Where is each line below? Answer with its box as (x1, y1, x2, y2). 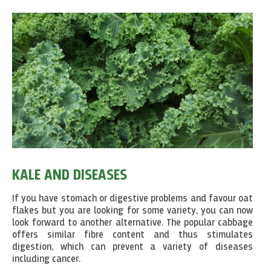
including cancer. (12, 254, 83, 264)
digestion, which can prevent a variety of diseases (12, 242, 253, 252)
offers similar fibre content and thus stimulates (12, 230, 253, 240)
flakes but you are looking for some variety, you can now (12, 206, 253, 216)
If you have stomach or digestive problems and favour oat (12, 194, 253, 204)
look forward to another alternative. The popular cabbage (12, 218, 253, 228)
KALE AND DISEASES (12, 167, 127, 183)
